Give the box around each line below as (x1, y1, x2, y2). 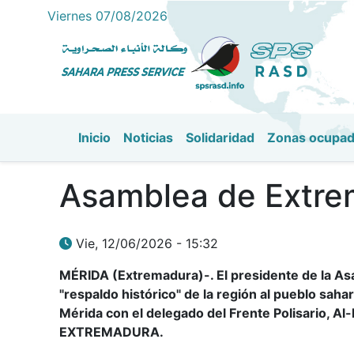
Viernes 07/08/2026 (47, 8, 168, 24)
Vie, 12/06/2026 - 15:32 (76, 235, 218, 251)
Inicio (78, 130, 111, 145)
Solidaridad (186, 130, 254, 145)
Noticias (123, 130, 173, 145)
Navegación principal (88, 145, 279, 168)
